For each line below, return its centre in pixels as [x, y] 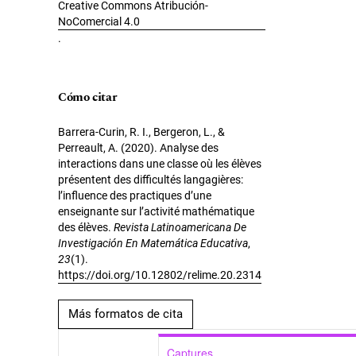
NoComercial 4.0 [99, 22]
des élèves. [86, 228]
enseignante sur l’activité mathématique [156, 212]
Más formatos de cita [126, 314]
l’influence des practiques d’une [135, 196]
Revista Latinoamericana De [180, 228]
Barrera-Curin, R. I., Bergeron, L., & [141, 132]
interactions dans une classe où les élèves [160, 164]
